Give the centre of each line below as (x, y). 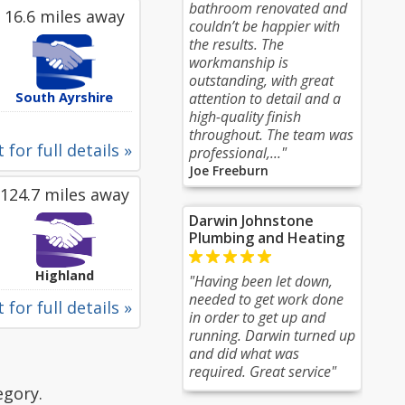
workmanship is (239, 62)
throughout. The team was (271, 135)
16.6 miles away (64, 16)
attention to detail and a (265, 99)
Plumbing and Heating (267, 238)
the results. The (236, 44)
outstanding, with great (261, 80)
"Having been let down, (261, 281)
